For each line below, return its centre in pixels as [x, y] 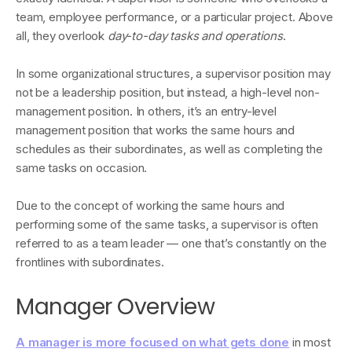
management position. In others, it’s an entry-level [146, 111]
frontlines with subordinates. [90, 262]
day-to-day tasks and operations [195, 36]
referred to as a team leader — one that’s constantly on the [171, 243]
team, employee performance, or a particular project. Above [174, 17]
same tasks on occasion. [82, 168]
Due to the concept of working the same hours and [150, 205]
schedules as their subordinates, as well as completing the [169, 149]
